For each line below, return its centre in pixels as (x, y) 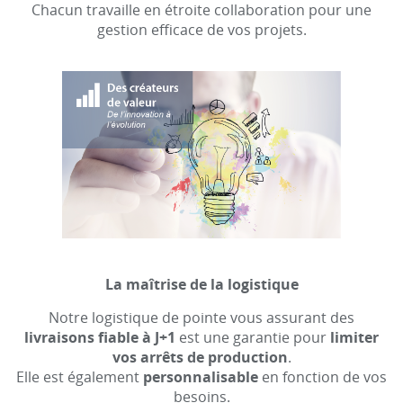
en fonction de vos (322, 376)
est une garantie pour (253, 337)
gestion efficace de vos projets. (201, 30)
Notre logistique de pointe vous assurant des (201, 317)
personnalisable (201, 376)
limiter (354, 337)
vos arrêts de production (200, 357)
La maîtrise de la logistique (201, 284)
